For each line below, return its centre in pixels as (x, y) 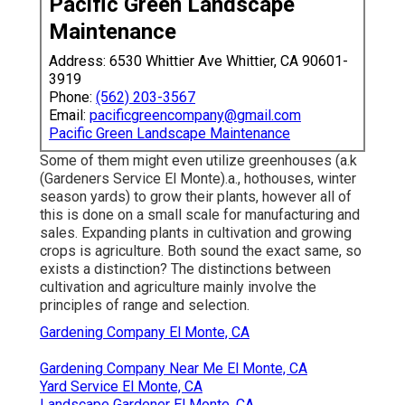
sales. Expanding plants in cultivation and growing (196, 232)
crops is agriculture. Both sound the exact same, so (201, 250)
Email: (69, 115)
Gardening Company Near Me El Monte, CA (174, 368)
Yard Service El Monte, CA (121, 386)
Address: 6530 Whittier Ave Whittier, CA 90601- (198, 61)
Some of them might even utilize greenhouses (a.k (198, 160)
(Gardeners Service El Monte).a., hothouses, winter (198, 178)
